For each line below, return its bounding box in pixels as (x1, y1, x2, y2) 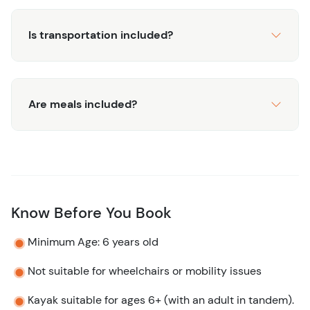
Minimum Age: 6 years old (28, 235, 158, 249)
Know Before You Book (11, 203, 172, 223)
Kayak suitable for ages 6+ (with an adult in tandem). (28, 293, 294, 308)
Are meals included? (28, 97, 137, 111)
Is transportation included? (28, 28, 173, 42)
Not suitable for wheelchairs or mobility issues (28, 264, 262, 279)
